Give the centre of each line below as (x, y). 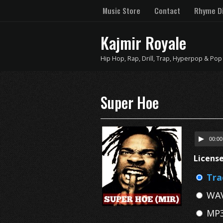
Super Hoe (130, 102)
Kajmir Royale (143, 43)
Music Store (121, 10)
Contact (167, 10)
